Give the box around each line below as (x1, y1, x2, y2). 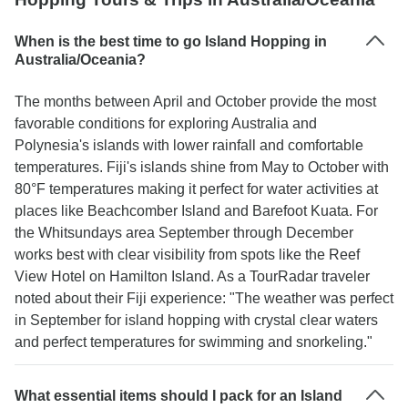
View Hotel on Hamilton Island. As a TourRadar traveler (15, 269, 370, 284)
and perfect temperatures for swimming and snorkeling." (15, 334, 372, 350)
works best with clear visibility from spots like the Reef (15, 247, 360, 262)
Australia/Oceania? (15, 52, 146, 67)
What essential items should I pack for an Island (15, 388, 342, 403)
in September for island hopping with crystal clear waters (15, 312, 378, 328)
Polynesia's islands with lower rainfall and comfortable (15, 138, 363, 153)
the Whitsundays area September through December (15, 225, 353, 240)
